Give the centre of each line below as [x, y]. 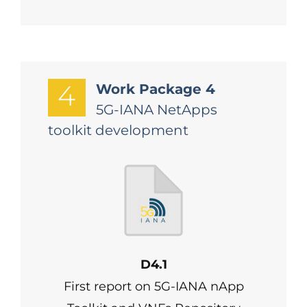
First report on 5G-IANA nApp [153, 286]
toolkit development [118, 130]
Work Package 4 [155, 89]
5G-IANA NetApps [156, 110]
